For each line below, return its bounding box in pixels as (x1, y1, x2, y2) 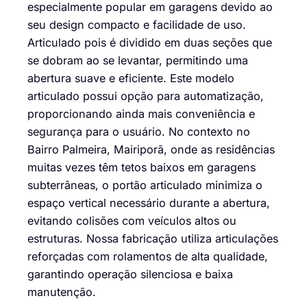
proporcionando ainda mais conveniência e (27, 107, 255, 121)
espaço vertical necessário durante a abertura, (27, 196, 270, 210)
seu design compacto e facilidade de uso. (27, 18, 246, 32)
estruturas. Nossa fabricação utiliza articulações (27, 232, 278, 246)
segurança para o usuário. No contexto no (27, 125, 250, 139)
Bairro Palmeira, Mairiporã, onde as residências (27, 143, 275, 157)
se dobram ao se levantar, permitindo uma (27, 53, 248, 68)
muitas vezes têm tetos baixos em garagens (27, 160, 256, 175)
